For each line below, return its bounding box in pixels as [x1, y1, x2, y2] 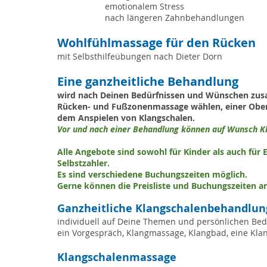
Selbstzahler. [57, 157, 112, 169]
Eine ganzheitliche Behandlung [57, 73, 238, 89]
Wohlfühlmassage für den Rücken [57, 35, 256, 51]
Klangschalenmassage [57, 250, 176, 265]
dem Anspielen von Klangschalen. [57, 112, 195, 123]
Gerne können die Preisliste [57, 180, 170, 191]
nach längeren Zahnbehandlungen [105, 12, 244, 23]
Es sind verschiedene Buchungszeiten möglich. [57, 169, 250, 180]
